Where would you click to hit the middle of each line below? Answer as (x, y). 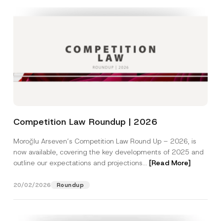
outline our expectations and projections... (81, 163)
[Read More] (170, 163)
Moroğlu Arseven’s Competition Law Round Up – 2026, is (105, 141)
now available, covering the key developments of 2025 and (108, 152)
